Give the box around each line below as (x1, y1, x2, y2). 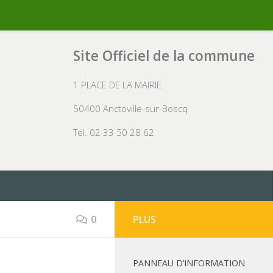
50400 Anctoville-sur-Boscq (73, 102, 188, 115)
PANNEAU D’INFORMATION (133, 257, 245, 269)
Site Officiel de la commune (73, 46, 255, 65)
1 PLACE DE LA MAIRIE (73, 78, 161, 91)
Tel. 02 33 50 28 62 (73, 126, 154, 138)
